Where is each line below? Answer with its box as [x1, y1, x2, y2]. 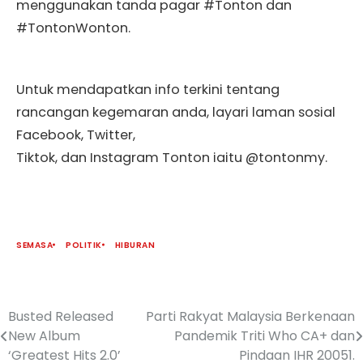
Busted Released [8, 306, 113, 326]
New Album [8, 326, 80, 345]
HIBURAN [114, 238, 155, 251]
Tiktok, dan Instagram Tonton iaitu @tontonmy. [16, 147, 327, 167]
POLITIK [66, 238, 102, 251]
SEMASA [16, 238, 53, 251]
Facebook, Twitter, [16, 125, 135, 144]
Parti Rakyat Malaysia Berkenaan [146, 306, 355, 326]
